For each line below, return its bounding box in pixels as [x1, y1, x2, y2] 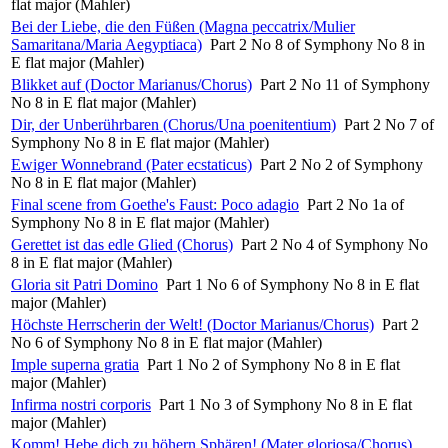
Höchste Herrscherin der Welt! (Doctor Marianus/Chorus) [11, 315, 374, 333]
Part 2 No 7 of [344, 115, 434, 133]
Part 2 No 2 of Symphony [260, 155, 423, 173]
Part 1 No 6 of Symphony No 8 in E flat [166, 275, 419, 293]
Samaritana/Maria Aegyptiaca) [11, 35, 202, 53]
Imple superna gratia [11, 355, 139, 373]
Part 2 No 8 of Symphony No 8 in [210, 35, 425, 53]
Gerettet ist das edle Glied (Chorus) [11, 235, 233, 253]
